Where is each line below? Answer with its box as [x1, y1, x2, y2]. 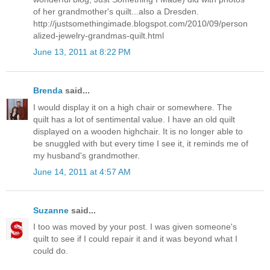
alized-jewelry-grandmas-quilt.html [33, 31, 164, 41]
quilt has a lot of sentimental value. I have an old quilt [33, 114, 235, 124]
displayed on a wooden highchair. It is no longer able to [33, 126, 243, 136]
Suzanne [33, 205, 69, 215]
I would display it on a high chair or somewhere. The [33, 102, 232, 112]
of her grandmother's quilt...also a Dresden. [33, 7, 199, 17]
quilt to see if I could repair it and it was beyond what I [33, 234, 237, 244]
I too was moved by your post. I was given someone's [33, 222, 237, 232]
